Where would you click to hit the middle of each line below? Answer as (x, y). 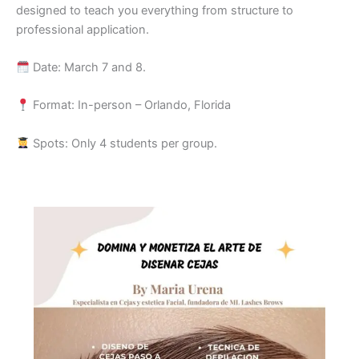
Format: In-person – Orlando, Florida (130, 105)
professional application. (83, 29)
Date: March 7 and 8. (87, 68)
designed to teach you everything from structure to (155, 10)
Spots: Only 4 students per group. (123, 143)
